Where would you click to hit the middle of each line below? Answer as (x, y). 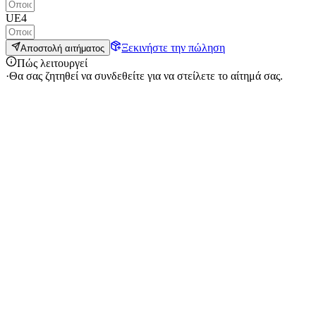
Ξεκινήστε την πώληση (174, 47)
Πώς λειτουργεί (52, 63)
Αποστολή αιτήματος (63, 48)
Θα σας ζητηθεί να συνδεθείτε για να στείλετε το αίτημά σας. (146, 75)
